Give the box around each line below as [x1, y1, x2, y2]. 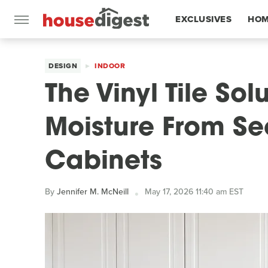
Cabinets [45, 150, 162, 175]
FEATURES [175, 51, 223, 64]
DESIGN [48, 60, 77, 71]
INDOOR [95, 60, 125, 71]
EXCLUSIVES [175, 13, 232, 26]
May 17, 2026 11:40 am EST [145, 185, 243, 198]
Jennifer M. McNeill [57, 185, 129, 198]
